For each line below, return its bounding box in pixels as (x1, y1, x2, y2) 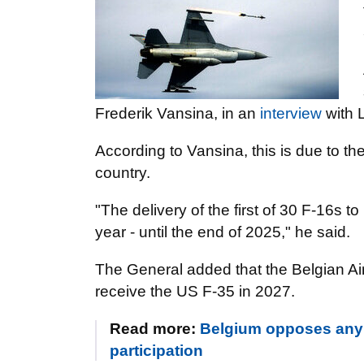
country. (95, 164, 150, 181)
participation (110, 342, 203, 359)
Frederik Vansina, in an (95, 105, 260, 122)
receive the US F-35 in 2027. (95, 283, 295, 300)
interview (260, 105, 322, 122)
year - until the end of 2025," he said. (95, 223, 350, 240)
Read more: (110, 320, 200, 337)
